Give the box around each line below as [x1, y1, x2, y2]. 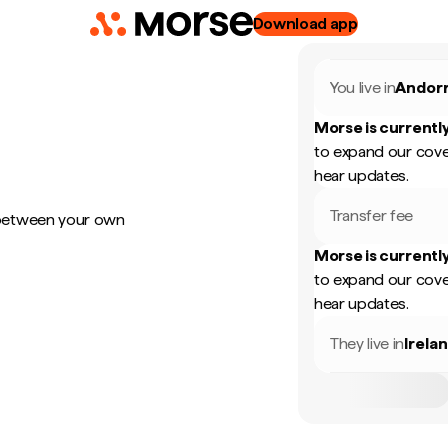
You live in [330, 78, 396, 97]
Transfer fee [330, 206, 414, 225]
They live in [330, 334, 405, 353]
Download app [252, 14, 358, 33]
